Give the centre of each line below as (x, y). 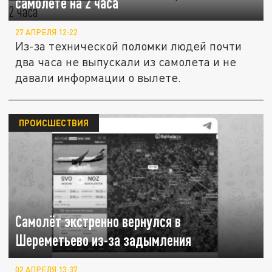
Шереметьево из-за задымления (104, 240)
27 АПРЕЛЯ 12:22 (47, 32)
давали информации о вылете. (98, 78)
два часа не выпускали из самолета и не (126, 62)
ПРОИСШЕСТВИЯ (53, 123)
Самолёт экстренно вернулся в (98, 222)
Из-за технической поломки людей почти (129, 46)
